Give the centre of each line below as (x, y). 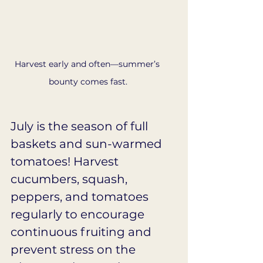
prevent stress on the (75, 249)
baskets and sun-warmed (88, 144)
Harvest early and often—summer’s (88, 64)
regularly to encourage (79, 214)
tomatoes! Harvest (66, 161)
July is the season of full (81, 126)
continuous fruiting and (82, 232)
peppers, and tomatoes (81, 196)
